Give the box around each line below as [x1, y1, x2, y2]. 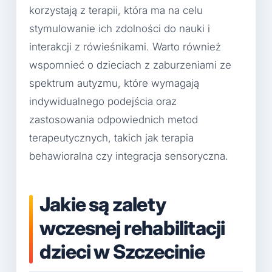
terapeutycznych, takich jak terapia [29, 131, 194, 144]
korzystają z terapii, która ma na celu [29, 4, 203, 16]
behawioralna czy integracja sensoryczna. [29, 149, 228, 162]
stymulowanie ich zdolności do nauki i [29, 22, 210, 35]
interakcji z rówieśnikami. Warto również [29, 40, 221, 53]
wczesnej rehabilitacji [39, 216, 225, 240]
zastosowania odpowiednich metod [29, 113, 198, 126]
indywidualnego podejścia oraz [29, 95, 177, 107]
